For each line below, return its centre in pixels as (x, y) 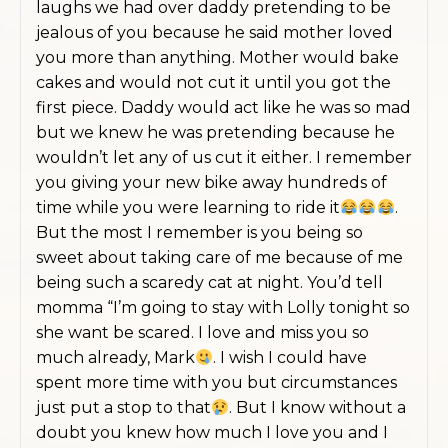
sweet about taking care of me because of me (219, 257)
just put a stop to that (123, 407)
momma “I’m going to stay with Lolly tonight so (223, 307)
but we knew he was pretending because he (215, 132)
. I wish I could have (290, 357)
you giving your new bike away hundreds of (211, 182)
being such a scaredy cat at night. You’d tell (209, 282)
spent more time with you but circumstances (216, 382)
